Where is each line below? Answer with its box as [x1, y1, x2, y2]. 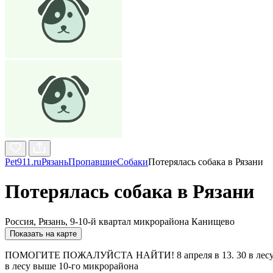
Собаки [117, 157, 148, 167]
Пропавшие [68, 157, 117, 167]
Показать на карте [10, 229, 77, 238]
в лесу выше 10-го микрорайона [5, 260, 138, 271]
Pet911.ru [5, 157, 41, 167]
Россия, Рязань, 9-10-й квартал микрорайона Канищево [5, 216, 235, 227]
